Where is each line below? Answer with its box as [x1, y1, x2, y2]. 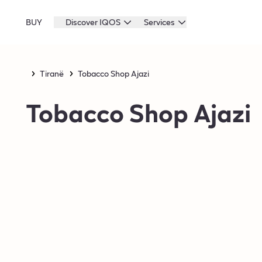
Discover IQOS [65, 16, 120, 28]
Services [144, 16, 175, 28]
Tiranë [40, 67, 64, 80]
